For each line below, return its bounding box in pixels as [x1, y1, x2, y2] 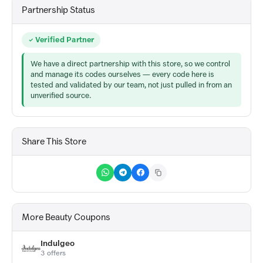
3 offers [41, 248, 66, 257]
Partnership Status [22, 5, 95, 15]
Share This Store [22, 136, 86, 146]
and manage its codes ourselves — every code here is [31, 69, 214, 79]
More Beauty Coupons [22, 212, 110, 222]
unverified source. [31, 90, 91, 100]
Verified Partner [35, 36, 95, 44]
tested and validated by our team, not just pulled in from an [31, 80, 232, 89]
